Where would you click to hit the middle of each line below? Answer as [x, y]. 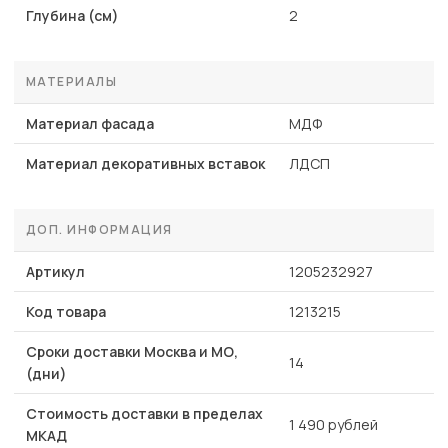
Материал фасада [90, 124]
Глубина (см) [72, 16]
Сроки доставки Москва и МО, [132, 352]
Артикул [55, 272]
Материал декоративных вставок [145, 164]
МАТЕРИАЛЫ [71, 82]
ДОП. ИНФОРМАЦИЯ [99, 230]
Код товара [66, 312]
